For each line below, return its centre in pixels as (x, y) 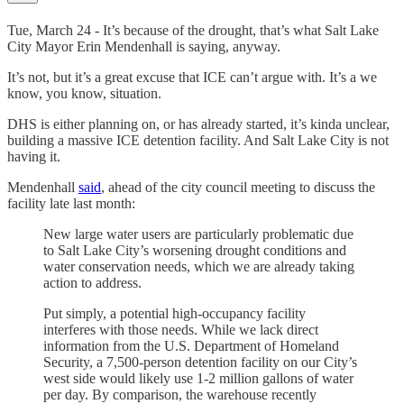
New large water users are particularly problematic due (198, 234)
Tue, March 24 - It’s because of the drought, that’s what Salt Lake (193, 31)
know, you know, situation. (84, 94)
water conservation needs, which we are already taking (199, 267)
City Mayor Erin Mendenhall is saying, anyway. (144, 47)
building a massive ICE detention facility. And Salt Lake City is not (198, 141)
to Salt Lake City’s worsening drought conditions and (195, 251)
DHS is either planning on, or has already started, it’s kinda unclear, (198, 124)
